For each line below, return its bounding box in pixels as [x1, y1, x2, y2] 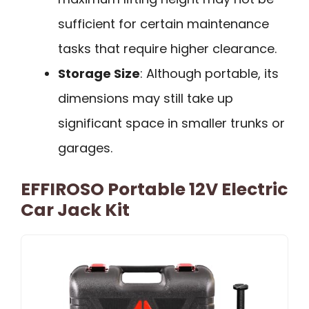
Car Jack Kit [21, 197, 130, 222]
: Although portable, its [140, 64, 279, 82]
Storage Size [58, 64, 140, 82]
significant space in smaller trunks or [58, 114, 285, 132]
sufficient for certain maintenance [58, 14, 269, 32]
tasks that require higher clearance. [58, 39, 277, 57]
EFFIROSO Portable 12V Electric [21, 177, 288, 201]
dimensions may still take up [58, 89, 233, 107]
